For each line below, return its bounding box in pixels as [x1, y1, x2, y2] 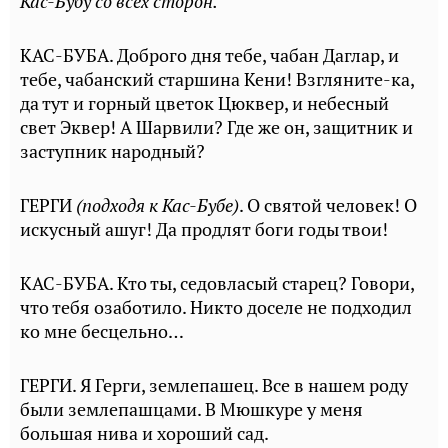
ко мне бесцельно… [20, 320, 184, 343]
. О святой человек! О [239, 194, 417, 217]
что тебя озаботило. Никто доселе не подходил [20, 296, 412, 319]
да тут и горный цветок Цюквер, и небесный [20, 92, 389, 115]
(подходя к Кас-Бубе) [76, 194, 239, 217]
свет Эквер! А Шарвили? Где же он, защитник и [20, 116, 413, 139]
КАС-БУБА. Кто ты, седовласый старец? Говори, [20, 272, 414, 295]
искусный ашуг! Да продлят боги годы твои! [20, 218, 388, 241]
